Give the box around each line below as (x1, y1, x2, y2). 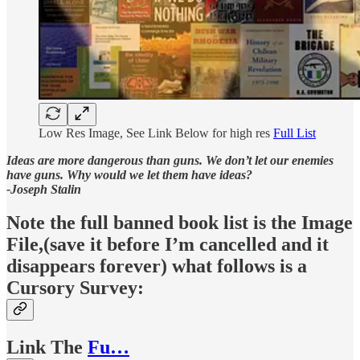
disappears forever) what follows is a (6, 256, 307, 277)
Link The (6, 337, 88, 358)
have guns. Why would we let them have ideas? (6, 167, 252, 182)
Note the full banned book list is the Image (6, 212, 353, 234)
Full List (273, 125, 316, 140)
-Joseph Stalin (6, 182, 81, 196)
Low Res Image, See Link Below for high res (39, 125, 273, 140)
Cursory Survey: (6, 277, 144, 299)
